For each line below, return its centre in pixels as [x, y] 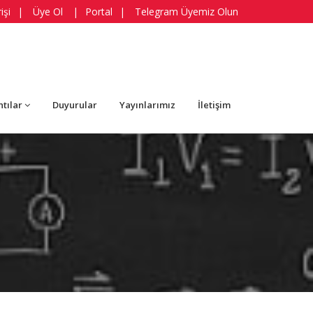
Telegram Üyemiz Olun [187, 12]
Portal [99, 12]
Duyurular [75, 104]
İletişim [214, 104]
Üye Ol [48, 12]
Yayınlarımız [147, 104]
